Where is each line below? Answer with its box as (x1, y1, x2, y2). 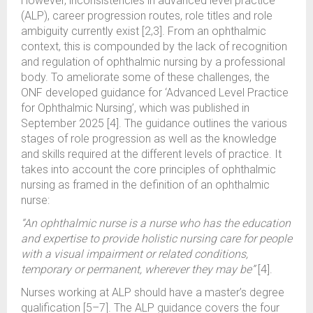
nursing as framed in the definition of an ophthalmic (21, 178, 270, 191)
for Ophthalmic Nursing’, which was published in (21, 101, 249, 115)
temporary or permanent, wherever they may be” (21, 263, 255, 276)
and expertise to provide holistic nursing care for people (21, 232, 292, 245)
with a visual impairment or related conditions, (21, 247, 248, 261)
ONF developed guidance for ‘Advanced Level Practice (21, 86, 289, 99)
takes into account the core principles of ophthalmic (21, 163, 276, 176)
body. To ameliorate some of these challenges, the (21, 71, 270, 84)
